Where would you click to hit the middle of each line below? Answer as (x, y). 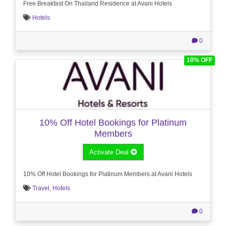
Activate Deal (110, 152)
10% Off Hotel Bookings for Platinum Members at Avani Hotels (108, 174)
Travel (41, 188)
